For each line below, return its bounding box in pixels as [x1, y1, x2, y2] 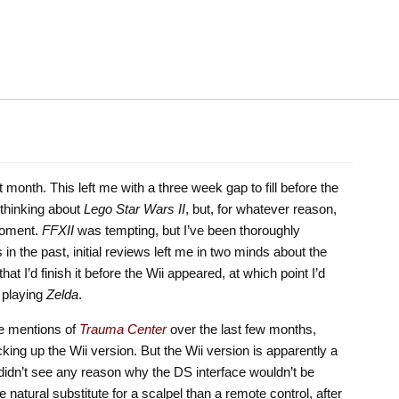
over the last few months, [166, 322, 316, 338]
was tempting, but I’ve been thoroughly [73, 222, 300, 238]
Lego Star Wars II [83, 200, 185, 216]
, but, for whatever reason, [184, 200, 337, 216]
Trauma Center [78, 322, 167, 338]
